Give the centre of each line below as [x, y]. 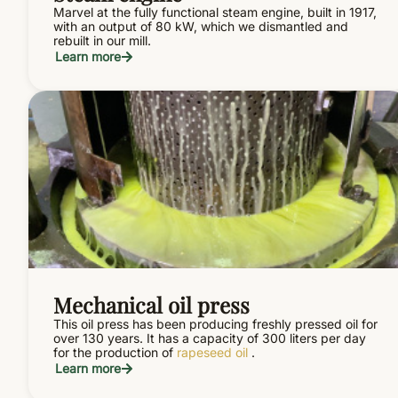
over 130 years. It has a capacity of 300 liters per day [210, 338]
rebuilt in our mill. [102, 40]
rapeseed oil [212, 352]
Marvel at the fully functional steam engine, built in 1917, [215, 12]
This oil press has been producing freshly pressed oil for [215, 323]
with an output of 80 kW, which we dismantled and [201, 26]
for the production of [115, 352]
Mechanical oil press [151, 304]
